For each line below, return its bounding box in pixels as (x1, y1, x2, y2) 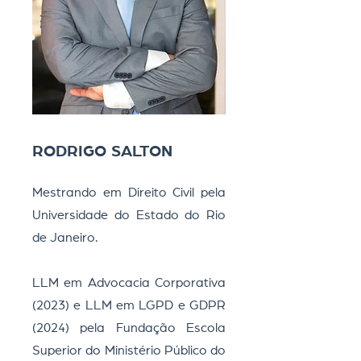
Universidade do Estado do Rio (32, 209, 226, 222)
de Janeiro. (32, 231, 98, 244)
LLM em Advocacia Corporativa (32, 276, 226, 289)
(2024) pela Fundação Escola (32, 322, 226, 334)
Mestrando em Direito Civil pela (32, 186, 226, 199)
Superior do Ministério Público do (32, 344, 226, 357)
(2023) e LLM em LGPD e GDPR (32, 299, 226, 312)
